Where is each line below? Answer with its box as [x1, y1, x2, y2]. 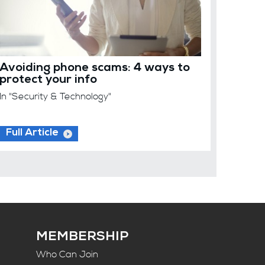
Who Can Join [36, 248, 99, 260]
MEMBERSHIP [36, 231, 129, 244]
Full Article [6, 128, 59, 138]
